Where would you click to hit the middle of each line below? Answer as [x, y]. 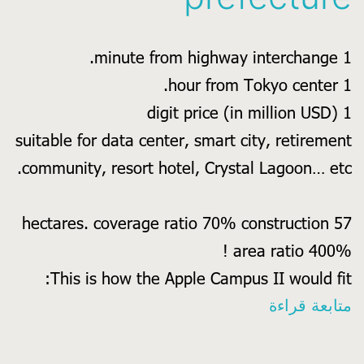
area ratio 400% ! [292, 251]
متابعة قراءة [310, 306]
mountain [234, 305]
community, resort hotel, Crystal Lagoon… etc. [187, 168]
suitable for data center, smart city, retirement [184, 140]
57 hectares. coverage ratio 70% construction [175, 223]
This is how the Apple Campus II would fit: [201, 278]
